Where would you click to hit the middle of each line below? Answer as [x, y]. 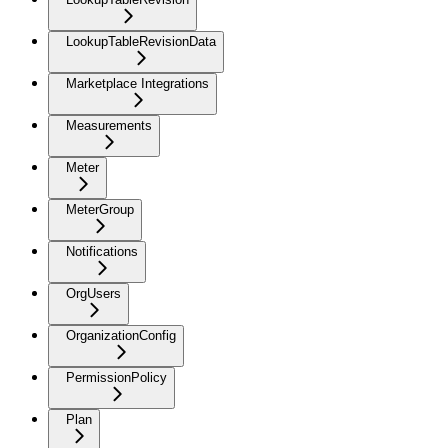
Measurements [109, 125]
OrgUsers [93, 293]
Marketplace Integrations [137, 83]
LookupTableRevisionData [141, 41]
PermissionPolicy [116, 377]
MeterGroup [100, 209]
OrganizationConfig [121, 335]
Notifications [102, 251]
